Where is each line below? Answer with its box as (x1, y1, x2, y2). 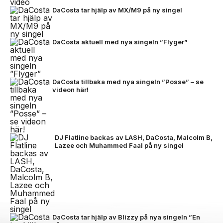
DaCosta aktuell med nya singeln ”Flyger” (52, 37, 188, 46)
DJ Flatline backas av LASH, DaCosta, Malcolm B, (55, 133, 213, 141)
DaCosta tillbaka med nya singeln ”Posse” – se (52, 77, 204, 86)
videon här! (52, 85, 89, 94)
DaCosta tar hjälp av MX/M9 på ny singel (52, 5, 182, 14)
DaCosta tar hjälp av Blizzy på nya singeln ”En (52, 213, 200, 221)
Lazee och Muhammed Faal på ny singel (55, 141, 184, 149)
